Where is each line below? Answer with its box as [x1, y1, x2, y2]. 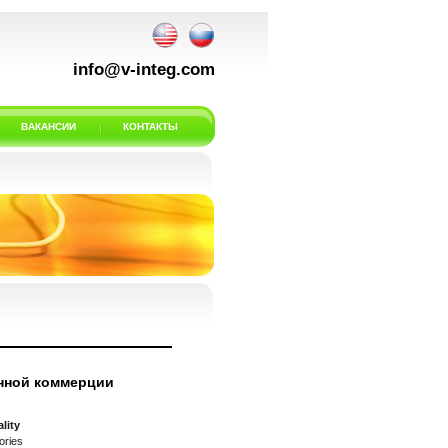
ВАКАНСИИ [21, 121, 76, 132]
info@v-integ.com [73, 60, 215, 79]
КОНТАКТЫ [123, 121, 178, 132]
